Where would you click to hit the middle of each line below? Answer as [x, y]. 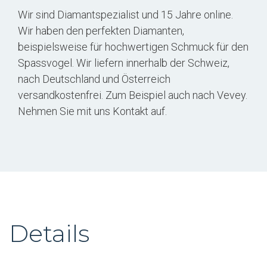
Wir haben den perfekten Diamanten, [101, 30]
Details [49, 233]
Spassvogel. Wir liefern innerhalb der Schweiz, [124, 63]
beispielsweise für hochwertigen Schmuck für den [133, 46]
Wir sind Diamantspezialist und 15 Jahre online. [125, 14]
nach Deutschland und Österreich [94, 79]
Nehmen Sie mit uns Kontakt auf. [92, 111]
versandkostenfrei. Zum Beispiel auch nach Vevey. [133, 95]
